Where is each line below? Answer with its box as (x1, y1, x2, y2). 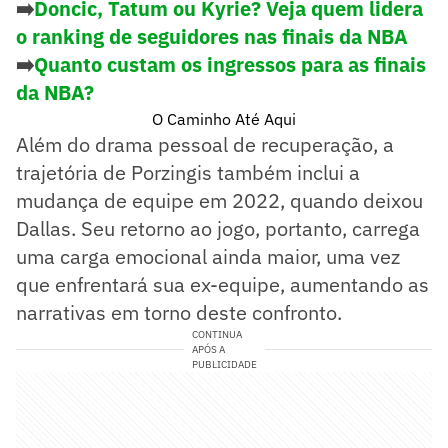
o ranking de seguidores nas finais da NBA (16, 22, 408, 50)
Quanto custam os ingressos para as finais (34, 50, 426, 78)
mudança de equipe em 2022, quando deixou (16, 186, 423, 214)
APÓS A (191, 342, 225, 356)
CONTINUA (191, 327, 242, 341)
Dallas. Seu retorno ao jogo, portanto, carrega (16, 214, 420, 242)
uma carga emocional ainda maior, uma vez (16, 242, 400, 270)
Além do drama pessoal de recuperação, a (16, 130, 394, 158)
